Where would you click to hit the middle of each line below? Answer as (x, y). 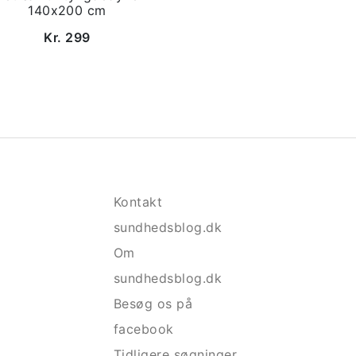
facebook (144, 329)
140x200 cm (67, 10)
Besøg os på (153, 304)
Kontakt (138, 202)
